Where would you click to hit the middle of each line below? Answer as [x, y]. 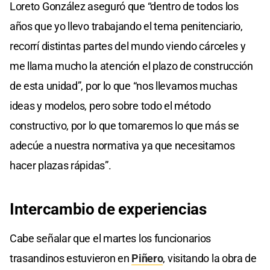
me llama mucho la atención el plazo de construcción [131, 66]
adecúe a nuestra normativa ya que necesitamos [122, 145]
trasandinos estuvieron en [71, 258]
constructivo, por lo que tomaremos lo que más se [124, 125]
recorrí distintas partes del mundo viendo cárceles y [128, 46]
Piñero [147, 258]
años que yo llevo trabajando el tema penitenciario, [126, 26]
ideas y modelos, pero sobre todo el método [110, 105]
